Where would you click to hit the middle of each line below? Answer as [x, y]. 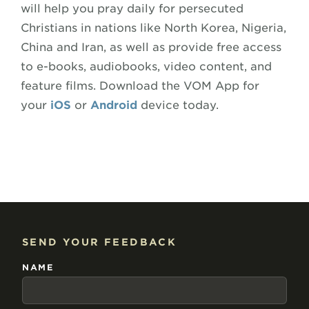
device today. [178, 105]
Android [114, 105]
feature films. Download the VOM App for [140, 86]
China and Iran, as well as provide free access [151, 47]
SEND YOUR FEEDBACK [100, 242]
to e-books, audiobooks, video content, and [146, 66]
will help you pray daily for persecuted [132, 8]
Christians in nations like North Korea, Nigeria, [153, 28]
